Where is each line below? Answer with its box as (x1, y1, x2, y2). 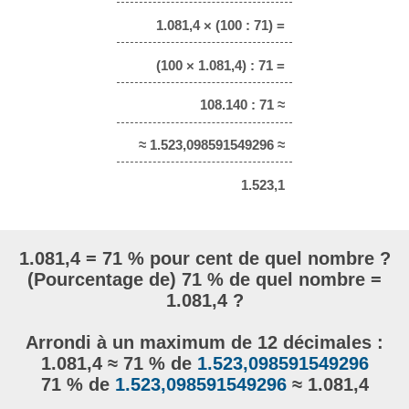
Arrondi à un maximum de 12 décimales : (26, 332, 383, 352)
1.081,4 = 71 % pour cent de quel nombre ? (18, 248, 391, 268)
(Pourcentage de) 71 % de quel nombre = (27, 269, 382, 289)
